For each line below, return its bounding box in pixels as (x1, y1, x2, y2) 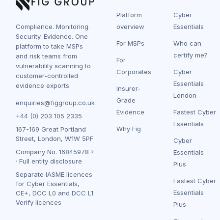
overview (116, 22, 144, 30)
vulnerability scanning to (16, 61, 91, 70)
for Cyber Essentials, (16, 179, 80, 188)
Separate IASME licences (16, 170, 92, 178)
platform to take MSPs (16, 42, 83, 50)
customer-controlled (16, 71, 78, 80)
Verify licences (16, 198, 61, 206)
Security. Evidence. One (16, 32, 88, 40)
